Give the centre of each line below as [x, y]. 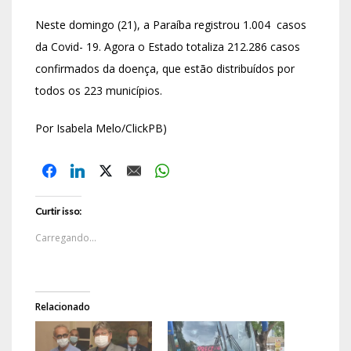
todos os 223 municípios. [99, 91]
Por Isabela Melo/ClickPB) [101, 128]
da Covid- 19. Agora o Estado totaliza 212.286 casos [168, 47]
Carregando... [66, 238]
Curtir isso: [58, 212]
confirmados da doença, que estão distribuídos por [165, 69]
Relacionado [63, 307]
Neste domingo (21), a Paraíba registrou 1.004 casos [171, 25]
